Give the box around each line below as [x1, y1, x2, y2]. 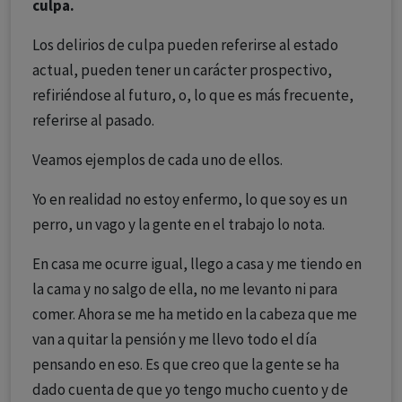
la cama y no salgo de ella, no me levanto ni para [32, 279, 337, 299]
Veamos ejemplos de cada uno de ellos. [32, 150, 283, 170]
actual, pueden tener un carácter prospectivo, [32, 60, 332, 80]
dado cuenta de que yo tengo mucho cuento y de [32, 380, 348, 399]
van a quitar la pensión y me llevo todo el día [32, 329, 317, 349]
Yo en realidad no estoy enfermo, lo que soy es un [32, 189, 347, 209]
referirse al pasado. [32, 110, 154, 130]
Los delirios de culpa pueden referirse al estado [32, 35, 338, 55]
